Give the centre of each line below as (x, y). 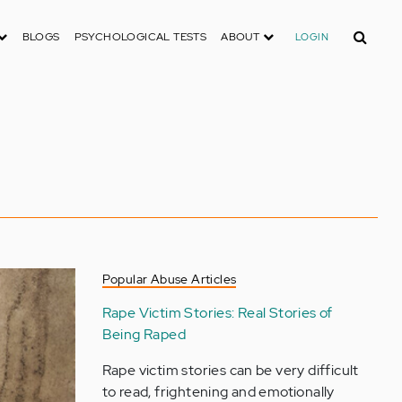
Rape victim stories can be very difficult (230, 370)
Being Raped (144, 334)
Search (365, 31)
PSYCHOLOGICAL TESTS (140, 37)
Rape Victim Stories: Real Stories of (217, 313)
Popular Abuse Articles (169, 279)
